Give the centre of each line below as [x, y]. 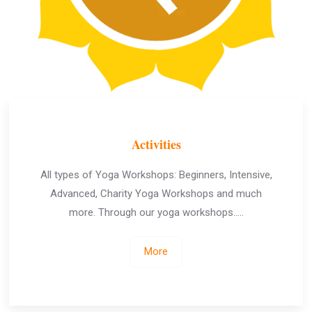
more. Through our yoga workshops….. [156, 212]
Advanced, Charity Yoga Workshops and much [156, 194]
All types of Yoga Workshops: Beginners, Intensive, [156, 175]
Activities [156, 144]
